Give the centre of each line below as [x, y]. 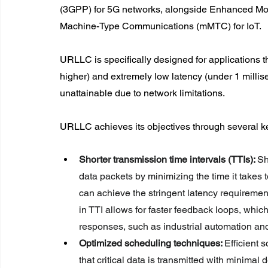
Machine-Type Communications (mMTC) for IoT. [161, 26]
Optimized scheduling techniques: [152, 243]
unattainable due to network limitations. [142, 93]
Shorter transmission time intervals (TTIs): [168, 159]
